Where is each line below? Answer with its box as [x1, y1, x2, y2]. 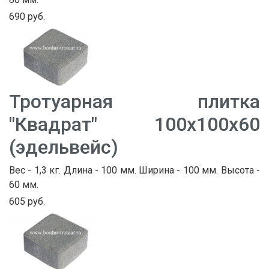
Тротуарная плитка [9, 89, 260, 113]
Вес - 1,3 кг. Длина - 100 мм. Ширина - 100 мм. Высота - [9, 164, 260, 176]
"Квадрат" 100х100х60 [9, 112, 260, 136]
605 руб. [9, 195, 45, 207]
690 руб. [9, 11, 45, 23]
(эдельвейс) [9, 135, 118, 159]
